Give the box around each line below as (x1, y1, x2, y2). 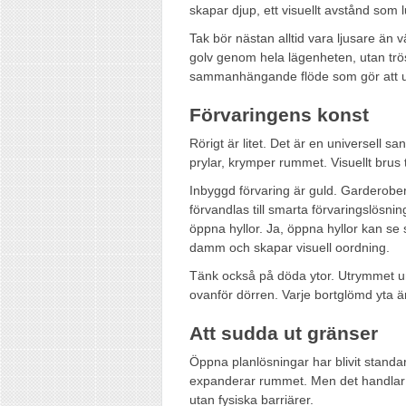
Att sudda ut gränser (189, 322, 378, 343)
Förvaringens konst (189, 103, 369, 125)
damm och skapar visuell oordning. (189, 239, 390, 255)
